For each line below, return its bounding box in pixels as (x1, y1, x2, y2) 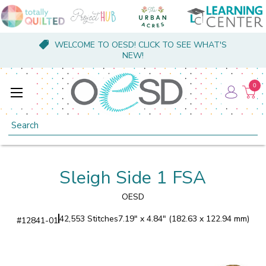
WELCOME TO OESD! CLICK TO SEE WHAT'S (54, 39, 227, 50)
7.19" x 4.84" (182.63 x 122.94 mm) (118, 213, 249, 224)
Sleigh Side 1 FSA (59, 165, 207, 190)
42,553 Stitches (59, 213, 118, 224)
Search (8, 116, 35, 128)
